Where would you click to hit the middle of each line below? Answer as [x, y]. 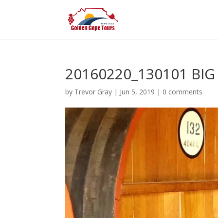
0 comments [183, 92]
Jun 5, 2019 [137, 92]
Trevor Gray [93, 92]
